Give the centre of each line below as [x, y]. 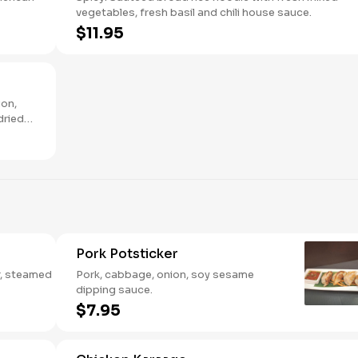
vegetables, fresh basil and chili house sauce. [194, 12]
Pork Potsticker [127, 254]
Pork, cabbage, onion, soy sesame [165, 274]
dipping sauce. [114, 290]
